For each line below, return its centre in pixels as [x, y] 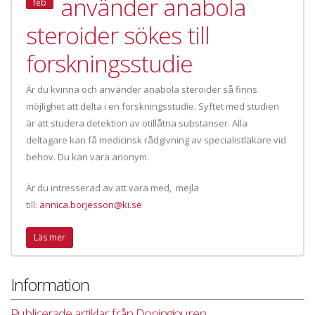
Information [50, 285]
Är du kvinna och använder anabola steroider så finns [142, 89]
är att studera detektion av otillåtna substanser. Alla [137, 123]
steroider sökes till [118, 35]
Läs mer [50, 237]
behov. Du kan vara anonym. [89, 157]
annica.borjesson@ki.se [91, 205]
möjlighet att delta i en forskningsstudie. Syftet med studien [153, 106]
